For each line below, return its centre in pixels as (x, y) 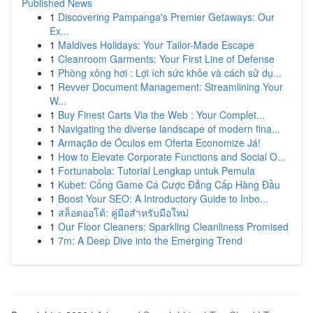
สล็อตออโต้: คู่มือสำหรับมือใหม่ (123, 212)
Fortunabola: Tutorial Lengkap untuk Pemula (156, 170)
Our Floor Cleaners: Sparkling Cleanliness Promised (173, 226)
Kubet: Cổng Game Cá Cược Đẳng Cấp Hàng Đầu (169, 184)
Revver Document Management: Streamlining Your (170, 87)
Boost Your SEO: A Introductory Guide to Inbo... (163, 198)
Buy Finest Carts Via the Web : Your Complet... (161, 115)
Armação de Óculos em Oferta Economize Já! (159, 143)
